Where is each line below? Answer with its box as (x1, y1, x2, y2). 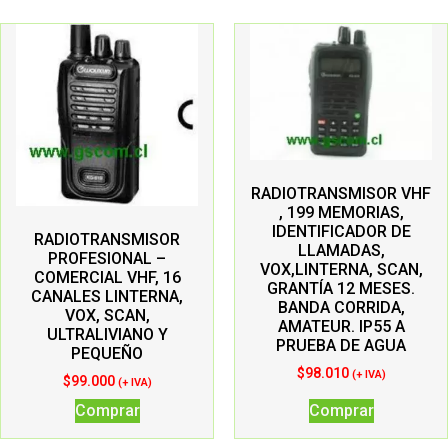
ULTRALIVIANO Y (46, 324, 168, 344)
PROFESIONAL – (48, 248, 166, 268)
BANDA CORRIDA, (277, 297, 405, 317)
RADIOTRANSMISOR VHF (251, 183, 431, 203)
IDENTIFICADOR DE (271, 221, 411, 241)
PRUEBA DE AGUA (276, 335, 406, 355)
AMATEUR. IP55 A (277, 316, 405, 336)
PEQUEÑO (71, 343, 143, 363)
